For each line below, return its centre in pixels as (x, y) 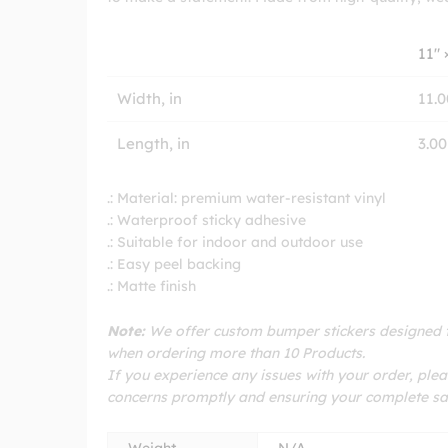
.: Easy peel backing (174, 263)
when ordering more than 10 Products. (236, 353)
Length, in (153, 143)
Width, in (149, 98)
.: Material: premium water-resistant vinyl (246, 197)
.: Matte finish (151, 285)
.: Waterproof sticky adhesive (206, 219)
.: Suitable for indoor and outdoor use (235, 241)
